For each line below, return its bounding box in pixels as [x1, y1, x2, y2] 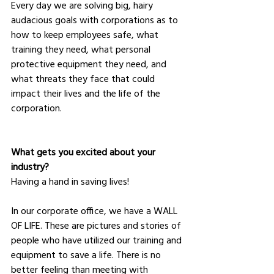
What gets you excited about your [11, 145, 158, 158]
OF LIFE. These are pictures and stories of [11, 218, 183, 231]
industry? [11, 160, 49, 172]
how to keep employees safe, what [11, 28, 161, 40]
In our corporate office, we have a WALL [11, 204, 180, 217]
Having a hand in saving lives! [11, 174, 131, 187]
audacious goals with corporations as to [11, 13, 180, 26]
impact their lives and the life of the [11, 86, 163, 99]
